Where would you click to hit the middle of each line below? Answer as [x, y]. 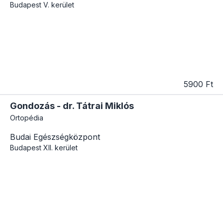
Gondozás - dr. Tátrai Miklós [72, 106]
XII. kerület [60, 148]
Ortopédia [27, 118]
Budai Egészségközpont [55, 137]
